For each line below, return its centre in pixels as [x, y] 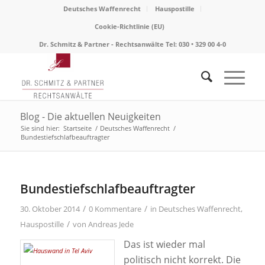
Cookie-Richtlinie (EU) [129, 26]
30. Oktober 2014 [50, 209]
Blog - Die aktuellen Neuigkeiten [90, 117]
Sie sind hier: [40, 128]
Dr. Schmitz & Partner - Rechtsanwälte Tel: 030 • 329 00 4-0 [132, 44]
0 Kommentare [115, 209]
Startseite [77, 128]
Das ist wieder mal [164, 244]
